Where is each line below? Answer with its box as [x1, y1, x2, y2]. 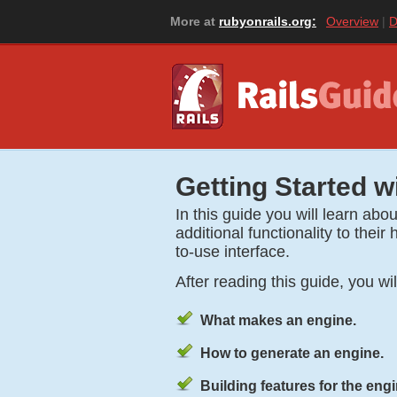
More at [170, 14, 219, 28]
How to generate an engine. [199, 345, 384, 361]
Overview [326, 14, 378, 28]
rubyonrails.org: [219, 14, 316, 28]
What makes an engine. [199, 312, 356, 328]
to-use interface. [175, 242, 290, 261]
